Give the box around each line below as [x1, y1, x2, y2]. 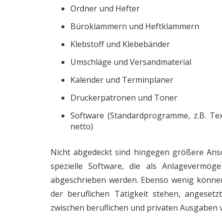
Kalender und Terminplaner [70, 74, 173, 85]
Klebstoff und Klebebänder [70, 38, 170, 50]
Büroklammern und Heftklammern [70, 20, 199, 32]
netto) [70, 120, 93, 132]
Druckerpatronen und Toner [70, 92, 177, 103]
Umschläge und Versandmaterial [70, 56, 191, 67]
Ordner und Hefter [70, 2, 140, 14]
